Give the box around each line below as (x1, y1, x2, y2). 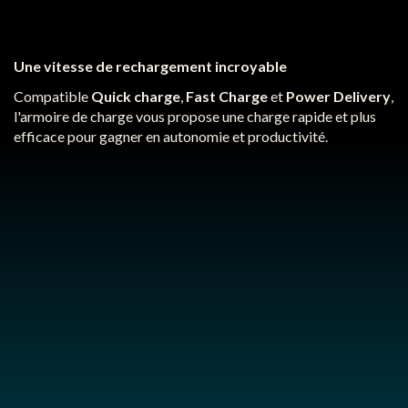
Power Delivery (286, 87, 391, 106)
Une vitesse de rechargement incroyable (14, 57, 287, 76)
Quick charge (91, 87, 180, 106)
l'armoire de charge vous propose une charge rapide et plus (14, 107, 376, 126)
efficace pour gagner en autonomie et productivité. (14, 127, 328, 146)
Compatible (14, 87, 91, 106)
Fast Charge (186, 87, 268, 106)
